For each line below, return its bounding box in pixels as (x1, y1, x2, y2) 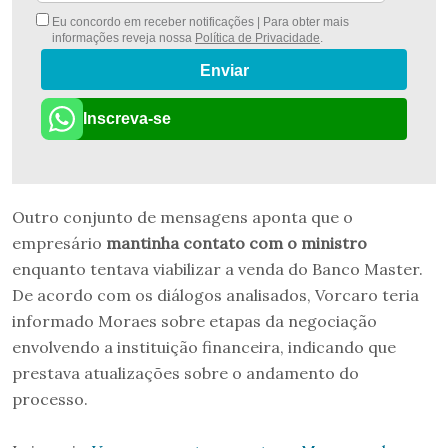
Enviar (199, 61, 249, 79)
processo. (12, 388, 88, 409)
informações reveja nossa (51, 30, 195, 45)
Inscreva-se (83, 109, 171, 127)
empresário (12, 232, 106, 253)
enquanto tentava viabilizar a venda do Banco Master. (12, 258, 423, 279)
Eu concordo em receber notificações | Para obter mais (49, 14, 349, 29)
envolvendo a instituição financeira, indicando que (12, 336, 396, 357)
